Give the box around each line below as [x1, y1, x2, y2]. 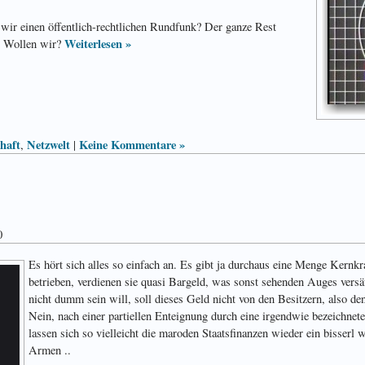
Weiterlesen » [64, 34, 131, 52]
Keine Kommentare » [79, 135, 185, 153]
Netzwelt [27, 135, 70, 153]
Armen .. [29, 341, 71, 358]
